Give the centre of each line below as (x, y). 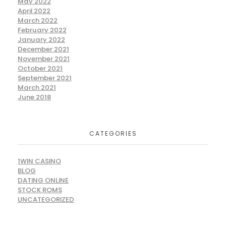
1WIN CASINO (39, 161)
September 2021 (45, 78)
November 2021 (44, 59)
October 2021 (40, 69)
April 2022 (34, 11)
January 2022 (41, 40)
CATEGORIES (113, 133)
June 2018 (34, 97)
